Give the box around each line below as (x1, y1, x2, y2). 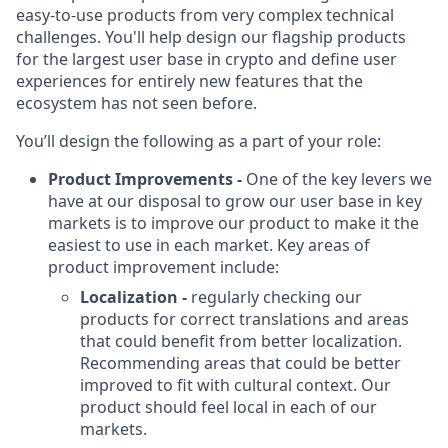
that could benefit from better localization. (80, 330, 402, 352)
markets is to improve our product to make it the (48, 212, 419, 234)
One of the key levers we (242, 168, 432, 190)
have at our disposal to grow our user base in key (48, 190, 422, 212)
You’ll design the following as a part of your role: (16, 130, 381, 152)
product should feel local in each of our (80, 396, 377, 418)
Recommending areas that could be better (80, 352, 401, 374)
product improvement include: (48, 256, 279, 278)
